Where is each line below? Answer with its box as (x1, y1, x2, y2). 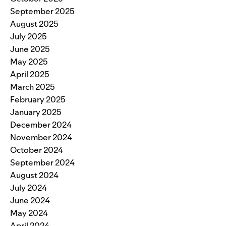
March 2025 (10, 81, 55, 92)
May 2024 (10, 207, 48, 218)
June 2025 (10, 43, 50, 54)
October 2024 (10, 144, 63, 155)
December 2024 (10, 119, 72, 130)
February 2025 (10, 93, 66, 105)
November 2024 (10, 131, 72, 143)
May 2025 (10, 55, 48, 67)
